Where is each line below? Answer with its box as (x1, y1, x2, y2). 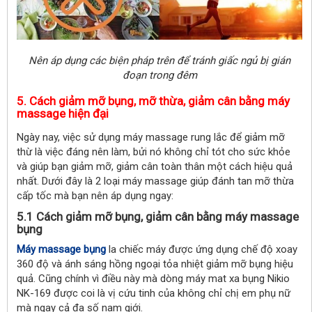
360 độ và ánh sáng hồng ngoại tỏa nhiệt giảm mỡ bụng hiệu (17, 258, 293, 271)
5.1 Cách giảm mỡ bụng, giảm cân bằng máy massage (17, 210, 299, 224)
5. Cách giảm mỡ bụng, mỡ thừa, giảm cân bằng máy (17, 94, 290, 109)
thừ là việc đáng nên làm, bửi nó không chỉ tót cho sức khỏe (17, 146, 290, 159)
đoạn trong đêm (122, 69, 197, 82)
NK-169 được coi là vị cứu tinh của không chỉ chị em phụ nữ (17, 287, 290, 300)
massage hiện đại (17, 107, 109, 121)
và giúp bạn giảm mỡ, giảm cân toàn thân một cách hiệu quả (17, 160, 292, 173)
